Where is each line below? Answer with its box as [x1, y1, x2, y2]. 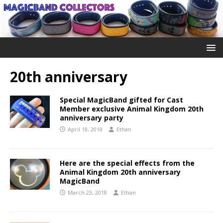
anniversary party [60, 112, 123, 122]
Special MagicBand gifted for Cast [60, 95, 183, 105]
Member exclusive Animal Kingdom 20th [60, 104, 204, 113]
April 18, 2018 [68, 125, 103, 133]
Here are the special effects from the [60, 158, 195, 168]
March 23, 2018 [68, 188, 107, 196]
